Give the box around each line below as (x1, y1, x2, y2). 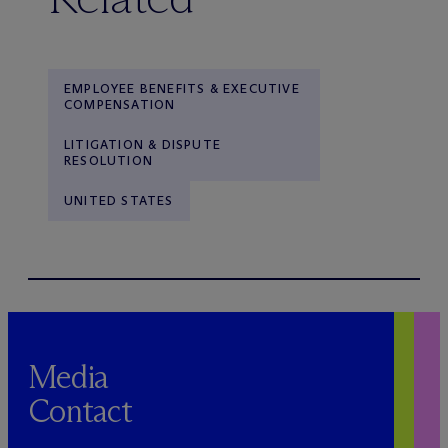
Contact (28, 391, 133, 432)
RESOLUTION (64, 153, 153, 169)
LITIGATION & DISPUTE (64, 137, 221, 153)
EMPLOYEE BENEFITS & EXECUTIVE (64, 81, 300, 97)
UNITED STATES (64, 193, 174, 209)
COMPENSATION (64, 97, 176, 113)
